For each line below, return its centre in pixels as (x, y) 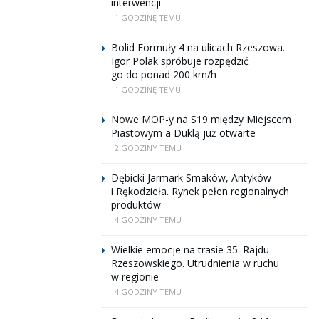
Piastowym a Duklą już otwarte (183, 133)
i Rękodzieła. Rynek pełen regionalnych (200, 191)
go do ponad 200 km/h (164, 74)
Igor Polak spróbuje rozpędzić (180, 61)
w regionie (135, 277)
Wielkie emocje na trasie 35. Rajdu (190, 250)
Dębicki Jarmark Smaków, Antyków (191, 178)
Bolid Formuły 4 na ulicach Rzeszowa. (198, 47)
